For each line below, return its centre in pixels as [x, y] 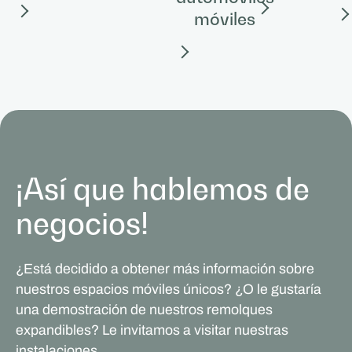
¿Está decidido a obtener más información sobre [165, 268]
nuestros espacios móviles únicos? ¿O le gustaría [168, 289]
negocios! [82, 223]
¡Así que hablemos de [162, 189]
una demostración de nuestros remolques [144, 309]
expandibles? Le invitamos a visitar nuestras [152, 330]
